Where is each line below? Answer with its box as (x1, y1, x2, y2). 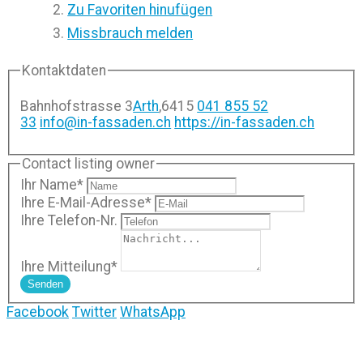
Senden (28, 277, 64, 290)
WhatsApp (120, 303, 186, 320)
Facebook (6, 303, 69, 320)
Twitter (72, 303, 117, 320)
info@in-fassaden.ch (40, 113, 172, 130)
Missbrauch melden (67, 24, 194, 41)
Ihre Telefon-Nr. (20, 211, 118, 228)
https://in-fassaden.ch (174, 113, 315, 130)
